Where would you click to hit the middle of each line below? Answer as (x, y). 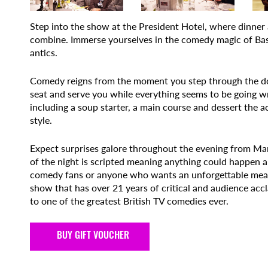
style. (41, 120)
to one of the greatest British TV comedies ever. (129, 200)
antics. (44, 52)
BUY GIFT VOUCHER (93, 236)
